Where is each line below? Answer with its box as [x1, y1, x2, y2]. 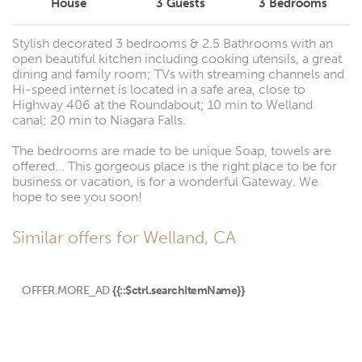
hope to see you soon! [12, 188, 142, 204]
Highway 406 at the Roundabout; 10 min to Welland [12, 96, 313, 112]
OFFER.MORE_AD [22, 283, 110, 297]
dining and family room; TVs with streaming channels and [12, 65, 344, 82]
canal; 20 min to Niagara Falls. [12, 112, 186, 128]
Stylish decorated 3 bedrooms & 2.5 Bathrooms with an [12, 35, 333, 51]
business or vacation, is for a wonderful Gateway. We [12, 173, 318, 189]
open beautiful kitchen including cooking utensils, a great [12, 50, 342, 66]
